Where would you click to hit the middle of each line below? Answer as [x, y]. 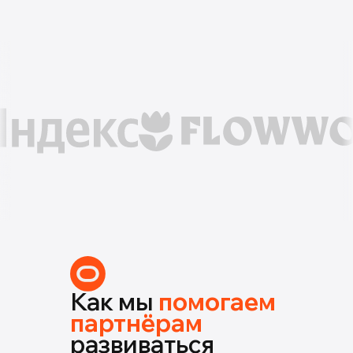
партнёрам [136, 323]
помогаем [217, 302]
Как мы [114, 302]
